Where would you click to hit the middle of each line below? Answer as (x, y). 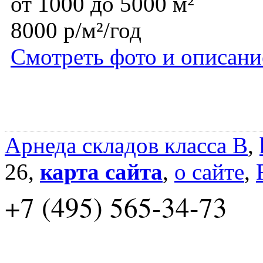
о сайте (209, 172)
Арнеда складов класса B (126, 146)
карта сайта (101, 172)
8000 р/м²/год (76, 31)
